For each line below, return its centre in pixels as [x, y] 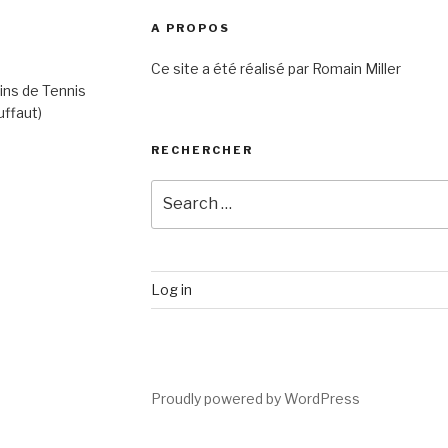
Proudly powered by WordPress [255, 399]
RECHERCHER [201, 150]
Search [175, 190]
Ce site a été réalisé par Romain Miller [275, 69]
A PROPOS [190, 28]
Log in [171, 289]
